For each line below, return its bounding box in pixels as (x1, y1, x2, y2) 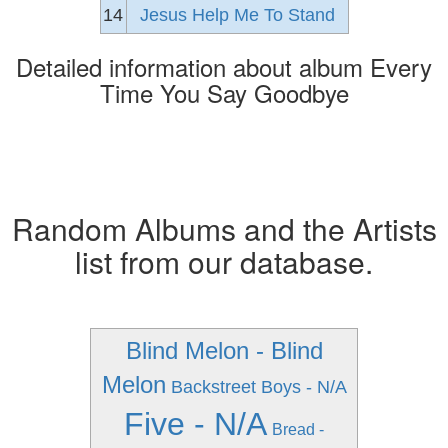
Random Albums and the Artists (11, 207, 437, 250)
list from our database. (75, 240, 373, 283)
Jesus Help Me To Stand (139, 5, 335, 25)
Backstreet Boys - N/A (170, 377, 347, 397)
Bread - (272, 421, 324, 438)
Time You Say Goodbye (99, 75, 349, 110)
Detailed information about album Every (16, 49, 432, 84)
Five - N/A (124, 406, 267, 442)
